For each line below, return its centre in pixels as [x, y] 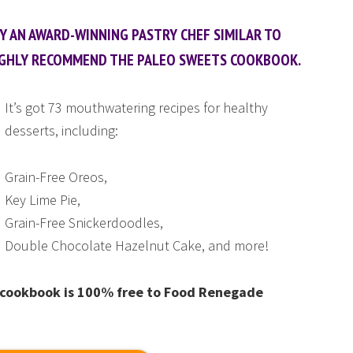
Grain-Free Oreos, [56, 177]
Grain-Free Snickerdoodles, [84, 223]
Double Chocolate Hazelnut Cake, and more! [137, 245]
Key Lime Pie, [43, 200]
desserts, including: [61, 130]
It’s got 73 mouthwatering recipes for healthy [136, 108]
